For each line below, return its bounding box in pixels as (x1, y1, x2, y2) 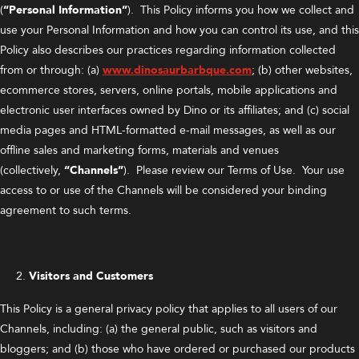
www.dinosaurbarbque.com (103, 63, 252, 78)
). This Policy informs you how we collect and (127, 2, 354, 18)
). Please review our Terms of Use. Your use (123, 163, 345, 178)
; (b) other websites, (252, 63, 353, 78)
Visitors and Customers (29, 268, 153, 284)
